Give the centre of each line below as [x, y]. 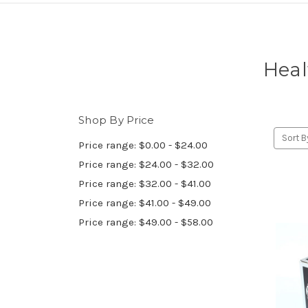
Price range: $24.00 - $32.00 [146, 164]
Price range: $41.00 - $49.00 [145, 202]
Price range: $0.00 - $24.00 [143, 145]
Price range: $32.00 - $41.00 [145, 183]
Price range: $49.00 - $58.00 [146, 222]
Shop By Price [117, 120]
